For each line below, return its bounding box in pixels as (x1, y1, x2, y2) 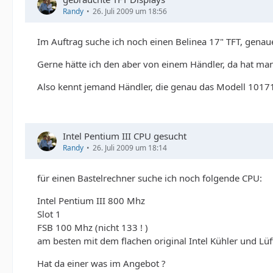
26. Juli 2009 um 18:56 (93, 6, 167, 17)
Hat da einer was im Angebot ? (37, 257, 166, 270)
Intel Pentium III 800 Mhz (37, 194, 145, 207)
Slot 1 (37, 208, 61, 221)
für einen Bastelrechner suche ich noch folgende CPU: (37, 172, 262, 185)
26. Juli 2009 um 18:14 (93, 143, 167, 154)
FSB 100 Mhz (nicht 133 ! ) (37, 221, 148, 234)
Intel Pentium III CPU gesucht (63, 130, 186, 143)
